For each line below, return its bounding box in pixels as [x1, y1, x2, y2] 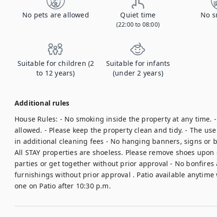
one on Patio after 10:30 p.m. [15, 181, 111, 190]
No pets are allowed [22, 10, 89, 19]
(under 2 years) [113, 68, 163, 77]
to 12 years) [36, 68, 75, 77]
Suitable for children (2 [17, 59, 94, 68]
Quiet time [120, 10, 156, 19]
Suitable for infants [106, 59, 170, 68]
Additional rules [15, 98, 70, 108]
